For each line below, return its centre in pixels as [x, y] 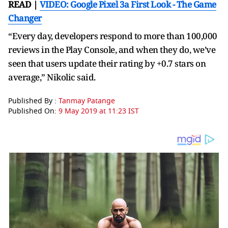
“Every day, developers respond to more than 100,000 [113, 36]
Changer [25, 18]
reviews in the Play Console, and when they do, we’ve [112, 50]
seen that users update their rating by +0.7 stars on [107, 63]
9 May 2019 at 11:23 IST [99, 111]
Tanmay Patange [87, 101]
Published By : [33, 101]
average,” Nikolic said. [52, 77]
